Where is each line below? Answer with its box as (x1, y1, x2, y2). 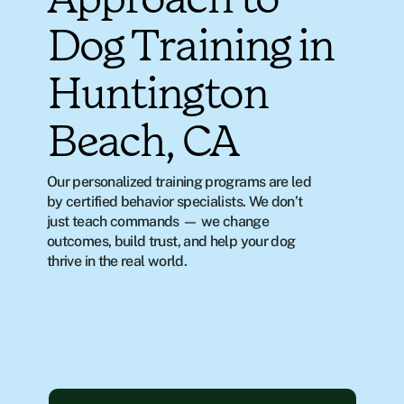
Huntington (47, 74, 268, 117)
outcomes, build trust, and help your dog (47, 233, 296, 250)
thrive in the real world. (47, 252, 187, 270)
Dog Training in (47, 26, 335, 69)
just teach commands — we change (47, 213, 270, 230)
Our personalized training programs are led (47, 173, 312, 190)
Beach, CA (47, 122, 238, 165)
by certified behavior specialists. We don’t (47, 193, 303, 210)
